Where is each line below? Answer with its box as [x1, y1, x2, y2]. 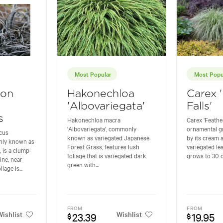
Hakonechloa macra [67, 114, 120, 124]
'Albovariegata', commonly [67, 123, 136, 133]
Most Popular [74, 69, 111, 78]
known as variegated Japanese [67, 132, 149, 142]
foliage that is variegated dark [67, 150, 146, 160]
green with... [67, 159, 99, 169]
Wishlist [116, 209, 142, 220]
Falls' [187, 101, 213, 111]
